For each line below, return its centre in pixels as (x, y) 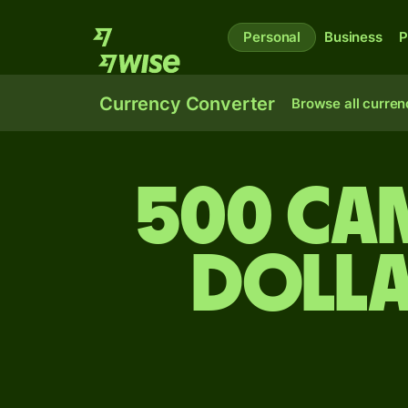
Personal (272, 37)
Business (353, 37)
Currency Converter (188, 104)
